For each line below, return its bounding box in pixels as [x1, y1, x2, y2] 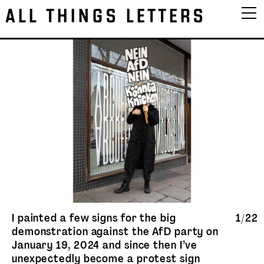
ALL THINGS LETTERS [5, 7, 206, 26]
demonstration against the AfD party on [12, 224, 219, 239]
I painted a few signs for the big [12, 210, 176, 225]
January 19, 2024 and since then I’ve [12, 237, 198, 252]
